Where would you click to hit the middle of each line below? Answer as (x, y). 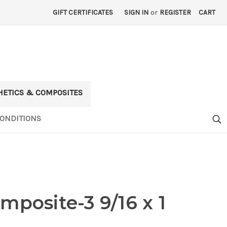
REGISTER (176, 12)
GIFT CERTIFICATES (83, 12)
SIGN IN (137, 12)
